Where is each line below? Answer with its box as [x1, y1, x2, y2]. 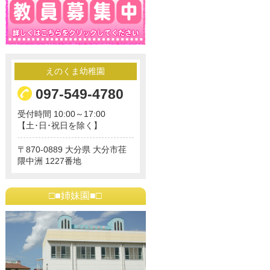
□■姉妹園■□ [49, 190, 102, 201]
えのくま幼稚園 [46, 66, 105, 76]
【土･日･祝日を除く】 [17, 120, 102, 130]
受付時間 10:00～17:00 [17, 108, 105, 119]
